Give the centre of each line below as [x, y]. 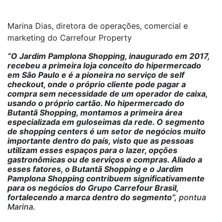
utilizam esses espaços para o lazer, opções [92, 150]
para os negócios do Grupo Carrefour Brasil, [93, 188]
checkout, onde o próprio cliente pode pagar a [97, 84]
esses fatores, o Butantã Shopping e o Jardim [95, 169]
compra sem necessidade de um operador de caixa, [108, 94]
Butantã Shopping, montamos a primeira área [95, 112]
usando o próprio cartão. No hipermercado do [96, 103]
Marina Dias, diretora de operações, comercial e [98, 26]
